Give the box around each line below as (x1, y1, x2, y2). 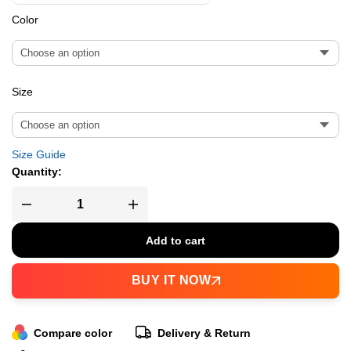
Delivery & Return (157, 326, 251, 339)
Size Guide (12, 147, 66, 161)
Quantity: (12, 165, 62, 178)
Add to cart (146, 233, 205, 247)
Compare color (34, 326, 112, 339)
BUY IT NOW (131, 273, 212, 287)
